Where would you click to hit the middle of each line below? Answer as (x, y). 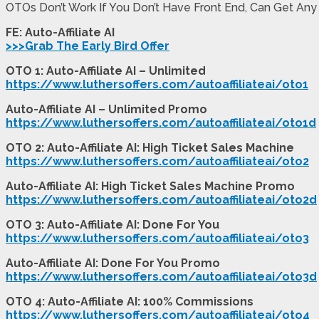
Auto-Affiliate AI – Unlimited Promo (106, 109)
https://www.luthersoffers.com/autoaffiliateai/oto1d (161, 122)
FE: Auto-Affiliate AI (60, 32)
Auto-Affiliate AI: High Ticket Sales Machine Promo (150, 186)
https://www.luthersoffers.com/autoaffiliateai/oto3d (161, 276)
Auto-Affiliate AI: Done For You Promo (113, 263)
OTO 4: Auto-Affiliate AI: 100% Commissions (130, 301)
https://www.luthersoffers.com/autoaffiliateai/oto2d (161, 199)
